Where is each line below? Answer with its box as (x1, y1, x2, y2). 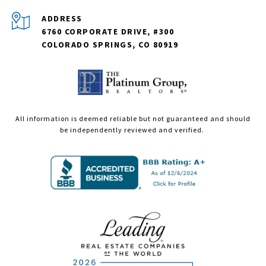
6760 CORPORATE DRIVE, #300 (42, 26, 174, 37)
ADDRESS (42, 13, 83, 24)
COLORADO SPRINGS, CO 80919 (42, 39, 178, 50)
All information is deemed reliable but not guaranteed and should (15, 114, 251, 123)
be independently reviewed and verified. (60, 125, 206, 135)
